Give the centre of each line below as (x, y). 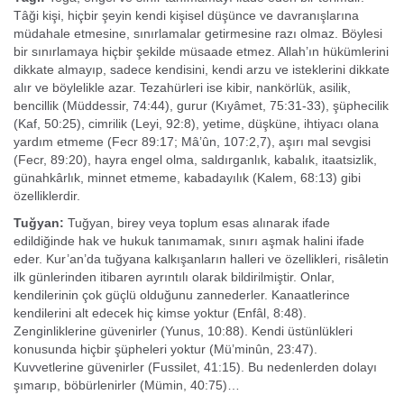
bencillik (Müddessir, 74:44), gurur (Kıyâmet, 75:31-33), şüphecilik (201, 106)
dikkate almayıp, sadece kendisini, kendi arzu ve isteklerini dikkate (202, 69)
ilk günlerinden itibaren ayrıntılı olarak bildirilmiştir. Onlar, (174, 277)
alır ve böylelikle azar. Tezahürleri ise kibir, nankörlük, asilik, (182, 87)
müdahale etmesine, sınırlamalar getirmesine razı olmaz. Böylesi (198, 33)
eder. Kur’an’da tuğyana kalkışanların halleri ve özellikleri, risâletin (201, 259)
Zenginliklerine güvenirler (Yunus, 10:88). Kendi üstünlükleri (183, 331)
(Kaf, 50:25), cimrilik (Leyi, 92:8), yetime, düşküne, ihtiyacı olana (196, 124)
